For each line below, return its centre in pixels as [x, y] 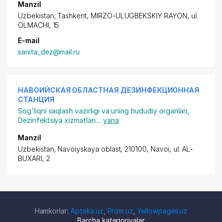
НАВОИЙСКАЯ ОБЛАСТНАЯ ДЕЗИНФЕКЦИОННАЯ [109, 90]
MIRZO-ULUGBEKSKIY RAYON [139, 16]
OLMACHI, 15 [39, 25]
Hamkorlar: [53, 211]
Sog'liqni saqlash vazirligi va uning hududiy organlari [103, 111]
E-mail [29, 40]
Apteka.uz [87, 211]
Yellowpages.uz [163, 211]
